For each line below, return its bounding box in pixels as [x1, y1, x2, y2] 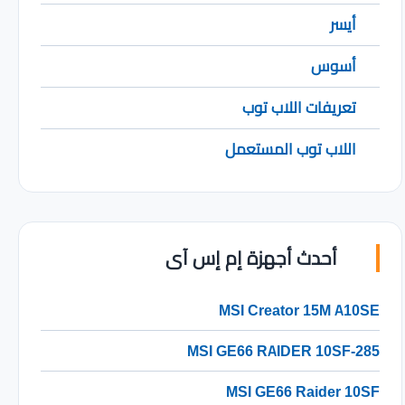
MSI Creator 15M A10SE [219, 296, 381, 324]
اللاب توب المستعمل [224, 134, 356, 164]
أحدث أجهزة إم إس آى [165, 240, 343, 276]
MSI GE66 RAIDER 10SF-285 [187, 336, 381, 364]
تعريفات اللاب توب [241, 92, 356, 122]
